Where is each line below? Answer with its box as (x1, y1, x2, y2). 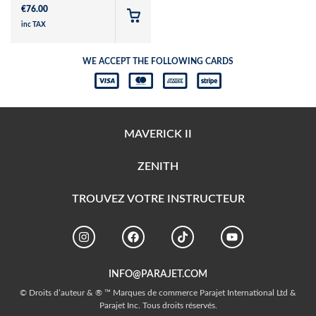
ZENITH (138, 161, 178, 173)
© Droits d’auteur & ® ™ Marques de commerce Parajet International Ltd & (20, 288, 296, 298)
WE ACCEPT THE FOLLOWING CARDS (83, 56, 233, 66)
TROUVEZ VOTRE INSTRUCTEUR (71, 193, 245, 205)
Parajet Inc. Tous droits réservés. (99, 301, 217, 310)
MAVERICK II (124, 128, 192, 140)
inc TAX (21, 20, 46, 28)
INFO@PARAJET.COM (109, 269, 207, 280)
